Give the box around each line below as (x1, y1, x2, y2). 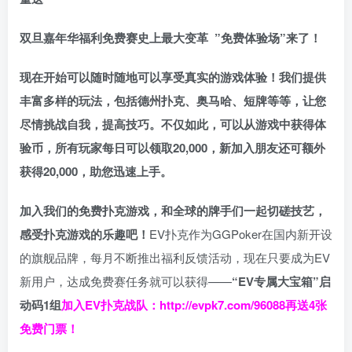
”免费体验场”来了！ (214, 29, 321, 47)
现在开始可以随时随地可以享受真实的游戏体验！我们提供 (20, 68, 326, 86)
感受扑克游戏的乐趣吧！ (20, 225, 149, 244)
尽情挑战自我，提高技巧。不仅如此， (20, 115, 220, 134)
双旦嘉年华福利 (20, 29, 102, 47)
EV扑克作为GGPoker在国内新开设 (149, 225, 332, 243)
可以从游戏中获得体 (220, 115, 326, 134)
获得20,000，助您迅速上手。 (20, 163, 172, 181)
